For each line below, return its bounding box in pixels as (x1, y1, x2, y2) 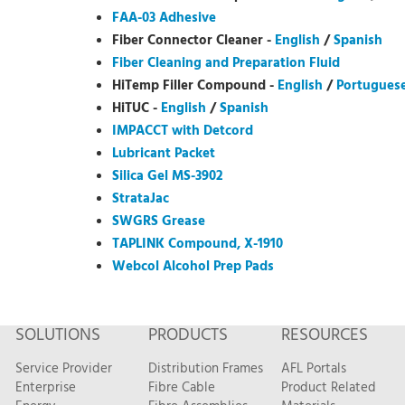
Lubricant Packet (112, 142, 215, 165)
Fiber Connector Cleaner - (112, 29, 275, 52)
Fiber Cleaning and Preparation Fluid (112, 52, 340, 74)
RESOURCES (280, 322, 368, 349)
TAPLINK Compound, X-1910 (112, 232, 283, 255)
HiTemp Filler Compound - (112, 74, 278, 97)
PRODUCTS (147, 322, 228, 349)
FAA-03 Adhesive (112, 6, 216, 29)
